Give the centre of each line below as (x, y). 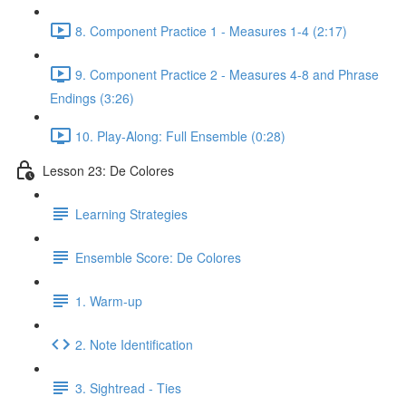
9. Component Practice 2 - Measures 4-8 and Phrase (227, 74)
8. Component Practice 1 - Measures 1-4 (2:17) (211, 30)
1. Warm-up (109, 300)
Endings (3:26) (92, 98)
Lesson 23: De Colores (108, 170)
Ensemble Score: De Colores (158, 257)
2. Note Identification (134, 344)
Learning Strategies (131, 213)
